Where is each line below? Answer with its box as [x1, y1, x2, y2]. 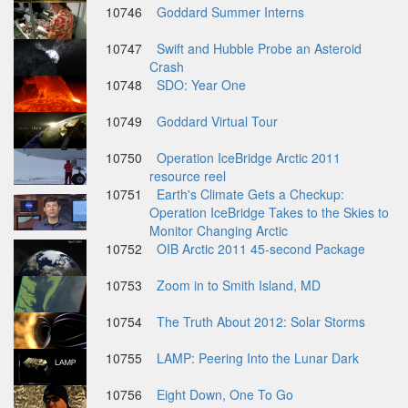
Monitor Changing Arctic [149, 221, 288, 240]
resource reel [149, 167, 226, 185]
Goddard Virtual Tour [157, 112, 278, 130]
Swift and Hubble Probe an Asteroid [157, 39, 362, 57]
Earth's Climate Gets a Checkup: [157, 185, 344, 203]
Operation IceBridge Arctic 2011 [157, 148, 341, 167]
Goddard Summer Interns [157, 3, 304, 21]
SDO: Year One [157, 76, 246, 94]
